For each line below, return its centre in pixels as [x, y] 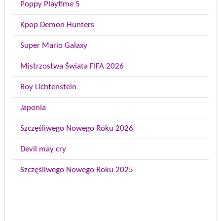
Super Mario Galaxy [54, 45]
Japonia [33, 108]
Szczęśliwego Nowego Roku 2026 [77, 128]
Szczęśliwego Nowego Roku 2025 [77, 170]
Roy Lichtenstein [48, 87]
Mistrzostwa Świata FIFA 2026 [72, 66]
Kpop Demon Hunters [57, 25]
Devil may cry [43, 149]
